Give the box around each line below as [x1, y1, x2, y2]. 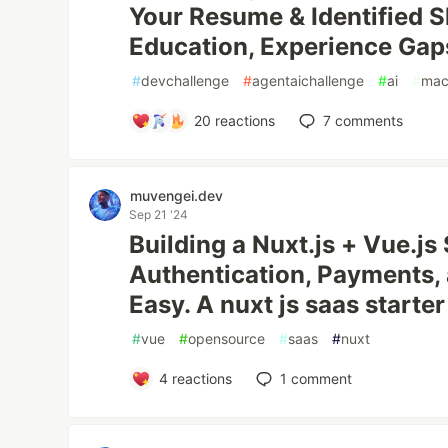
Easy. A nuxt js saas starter [129, 290, 446, 320]
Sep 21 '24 [129, 207, 189, 223]
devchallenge [141, 72, 230, 90]
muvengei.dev [130, 187, 224, 205]
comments [330, 112, 403, 130]
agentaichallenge [252, 72, 365, 90]
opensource [188, 330, 266, 348]
